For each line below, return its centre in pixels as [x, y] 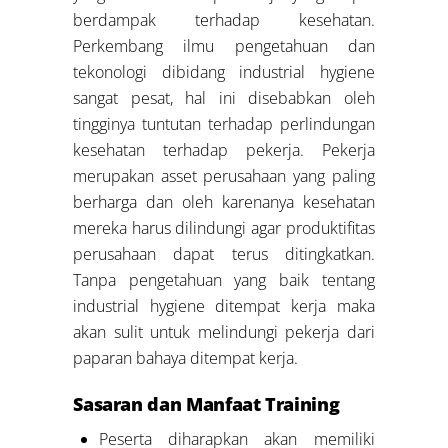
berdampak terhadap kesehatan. [224, 20]
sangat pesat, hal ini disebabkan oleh [224, 98]
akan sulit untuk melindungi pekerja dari [224, 332]
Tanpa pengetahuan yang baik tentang [224, 280]
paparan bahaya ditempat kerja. [186, 358]
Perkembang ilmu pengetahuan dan [224, 46]
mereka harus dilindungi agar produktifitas [224, 228]
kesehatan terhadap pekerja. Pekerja [224, 150]
